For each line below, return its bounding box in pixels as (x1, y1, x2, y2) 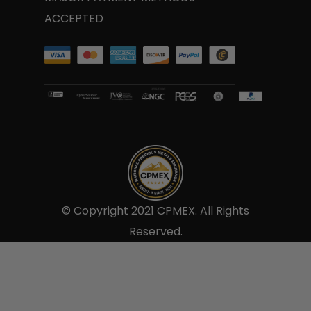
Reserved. (128, 224, 183, 240)
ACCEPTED (44, 10, 103, 26)
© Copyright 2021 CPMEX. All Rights (62, 203, 249, 219)
